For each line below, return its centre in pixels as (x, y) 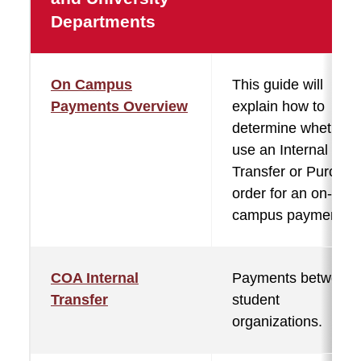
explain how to (278, 106)
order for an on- (282, 193)
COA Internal (95, 278)
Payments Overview (119, 106)
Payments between (294, 278)
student (256, 300)
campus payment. (289, 215)
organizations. (277, 322)
